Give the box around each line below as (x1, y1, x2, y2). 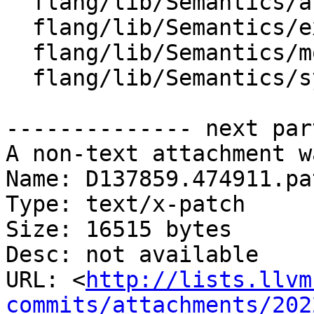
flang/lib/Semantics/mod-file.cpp (6, 40, 32, 66)
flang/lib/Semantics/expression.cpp (6, 15, 32, 41)
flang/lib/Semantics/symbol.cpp (6, 65, 32, 91)
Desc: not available (6, 242, 259, 268)
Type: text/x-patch (6, 191, 245, 217)
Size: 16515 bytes (6, 217, 232, 243)
